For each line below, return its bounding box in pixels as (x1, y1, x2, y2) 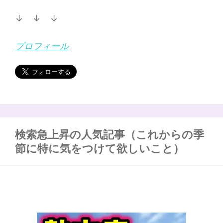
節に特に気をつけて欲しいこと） (15, 141, 184, 156)
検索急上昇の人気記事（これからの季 (15, 127, 204, 142)
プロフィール (15, 40, 69, 52)
